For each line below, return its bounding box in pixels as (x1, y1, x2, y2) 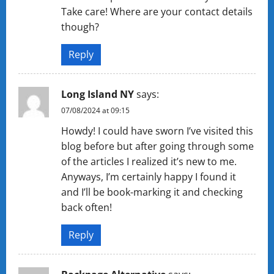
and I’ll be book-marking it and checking (61, 185, 243, 199)
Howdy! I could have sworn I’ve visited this (61, 124, 253, 138)
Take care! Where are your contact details (61, 4, 253, 18)
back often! (61, 200, 112, 214)
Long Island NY (61, 87, 134, 101)
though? (61, 20, 99, 34)
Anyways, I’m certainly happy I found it (61, 169, 236, 183)
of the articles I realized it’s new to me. (61, 154, 237, 168)
